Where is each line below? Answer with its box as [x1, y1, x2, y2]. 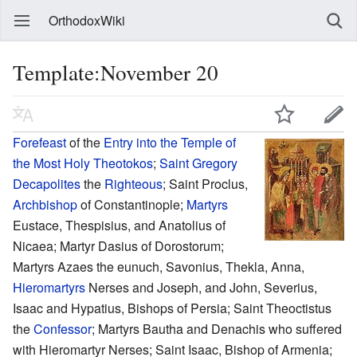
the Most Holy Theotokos [13, 153, 153, 172]
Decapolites [13, 174, 80, 193]
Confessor [33, 319, 92, 338]
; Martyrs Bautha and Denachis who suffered [92, 319, 342, 338]
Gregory [192, 153, 237, 172]
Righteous [104, 174, 163, 193]
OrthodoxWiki [49, 11, 125, 29]
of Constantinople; [77, 194, 186, 214]
